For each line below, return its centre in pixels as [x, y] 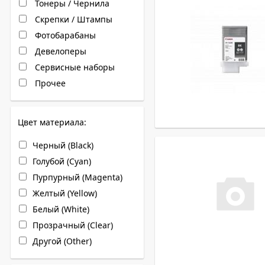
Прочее [49, 83]
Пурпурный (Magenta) [77, 177]
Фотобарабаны [64, 35]
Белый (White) [61, 209]
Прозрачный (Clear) [73, 225]
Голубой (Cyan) [62, 161]
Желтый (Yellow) [65, 193]
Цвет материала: [52, 122]
